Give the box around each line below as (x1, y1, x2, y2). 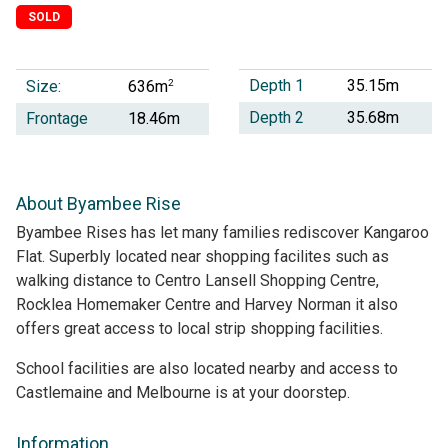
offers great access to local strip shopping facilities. (16, 318, 383, 338)
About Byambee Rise (16, 193, 181, 215)
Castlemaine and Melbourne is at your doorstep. (16, 382, 350, 402)
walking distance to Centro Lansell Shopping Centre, (16, 270, 379, 290)
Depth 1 (249, 76, 304, 96)
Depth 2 (249, 108, 304, 128)
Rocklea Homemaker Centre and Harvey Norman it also (16, 294, 398, 314)
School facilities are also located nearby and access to (16, 358, 398, 378)
